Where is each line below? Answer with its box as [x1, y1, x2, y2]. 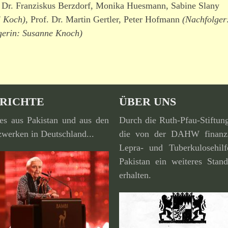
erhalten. [119, 169, 151, 180]
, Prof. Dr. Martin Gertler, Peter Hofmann [25, 14, 182, 24]
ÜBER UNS [119, 95, 176, 108]
